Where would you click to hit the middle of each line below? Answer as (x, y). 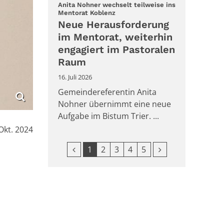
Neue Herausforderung (113, 24)
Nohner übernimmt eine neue (114, 104)
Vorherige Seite (101, 149)
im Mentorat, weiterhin (115, 37)
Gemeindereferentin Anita (107, 92)
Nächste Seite (184, 149)
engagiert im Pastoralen (116, 49)
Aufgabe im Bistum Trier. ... (108, 116)
